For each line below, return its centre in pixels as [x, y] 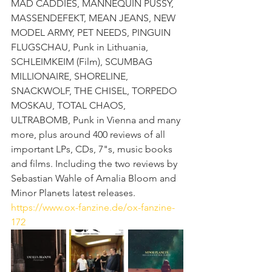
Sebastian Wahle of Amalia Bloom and [95, 178]
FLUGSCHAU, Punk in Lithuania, [81, 47]
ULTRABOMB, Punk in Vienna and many [97, 120]
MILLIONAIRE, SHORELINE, [71, 76]
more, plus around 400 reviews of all [89, 135]
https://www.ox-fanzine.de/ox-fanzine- [93, 208]
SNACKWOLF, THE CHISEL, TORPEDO [95, 91]
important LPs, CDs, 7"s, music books [93, 149]
